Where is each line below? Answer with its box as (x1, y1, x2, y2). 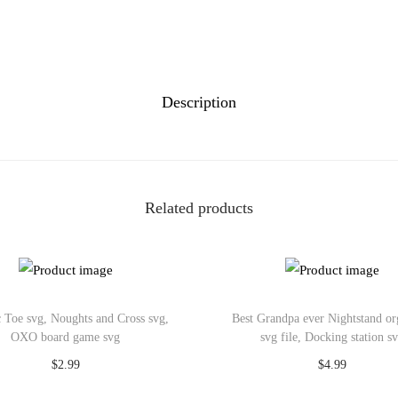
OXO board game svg (11, 330, 121, 344)
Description (162, 93, 236, 111)
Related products (145, 199, 253, 217)
